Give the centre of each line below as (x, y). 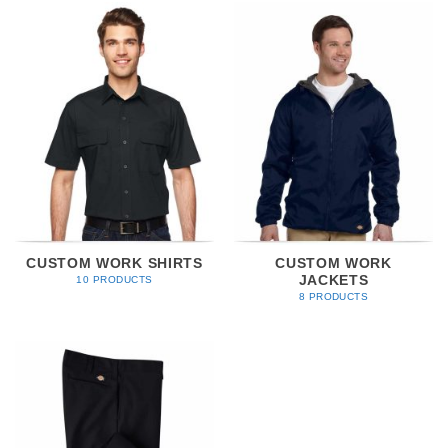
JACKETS (333, 281)
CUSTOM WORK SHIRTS (114, 264)
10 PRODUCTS (114, 279)
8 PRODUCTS (333, 296)
